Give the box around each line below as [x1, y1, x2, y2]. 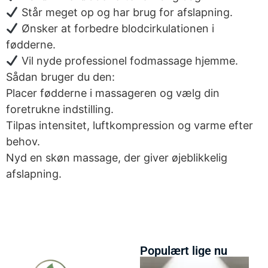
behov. [6, 135, 40, 148]
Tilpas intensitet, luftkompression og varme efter [6, 119, 253, 132]
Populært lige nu [140, 243, 227, 258]
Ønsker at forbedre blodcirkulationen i [18, 22, 214, 35]
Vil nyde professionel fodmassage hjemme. [18, 54, 238, 68]
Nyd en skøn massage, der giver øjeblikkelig [6, 151, 227, 165]
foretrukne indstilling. [6, 103, 114, 116]
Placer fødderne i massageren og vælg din [6, 87, 220, 100]
